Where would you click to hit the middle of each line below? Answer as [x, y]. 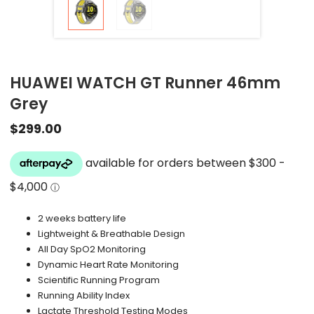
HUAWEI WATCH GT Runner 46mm [145, 83]
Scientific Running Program [99, 280]
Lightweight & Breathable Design [112, 234]
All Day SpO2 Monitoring [92, 250]
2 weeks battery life [82, 219]
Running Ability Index [84, 296]
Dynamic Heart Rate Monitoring [109, 265]
